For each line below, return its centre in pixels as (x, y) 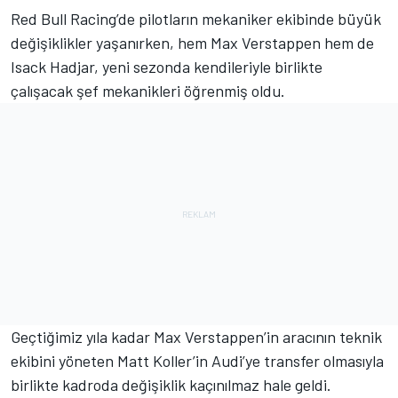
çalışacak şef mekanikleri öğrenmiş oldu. (148, 91)
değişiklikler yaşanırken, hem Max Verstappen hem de (192, 43)
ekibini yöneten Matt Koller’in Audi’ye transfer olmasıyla (197, 361)
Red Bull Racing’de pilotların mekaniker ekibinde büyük (196, 19)
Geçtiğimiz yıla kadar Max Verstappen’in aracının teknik (196, 337)
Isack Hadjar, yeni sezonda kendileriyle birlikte (167, 67)
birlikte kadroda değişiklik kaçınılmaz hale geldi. (171, 385)
